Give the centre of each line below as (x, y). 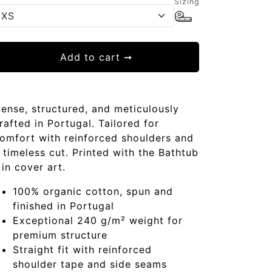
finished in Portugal (66, 206)
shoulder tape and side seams (92, 264)
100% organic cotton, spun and (93, 191)
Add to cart (92, 57)
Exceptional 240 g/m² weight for (98, 220)
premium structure (62, 235)
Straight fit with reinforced (83, 250)
